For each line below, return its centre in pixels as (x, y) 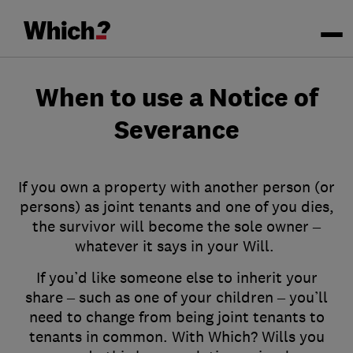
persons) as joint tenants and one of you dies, (176, 206)
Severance (176, 130)
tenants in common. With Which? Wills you (176, 336)
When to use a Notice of (176, 97)
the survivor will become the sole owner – (176, 226)
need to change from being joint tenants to (176, 317)
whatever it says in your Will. (176, 246)
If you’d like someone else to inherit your (176, 277)
